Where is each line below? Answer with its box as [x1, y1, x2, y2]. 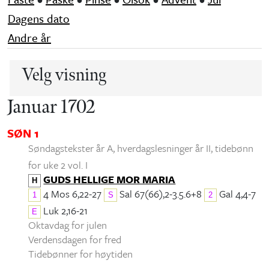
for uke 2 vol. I [28, 157, 88, 172]
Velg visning [22, 64, 106, 86]
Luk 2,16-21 [41, 202, 88, 218]
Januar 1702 [7, 95, 95, 119]
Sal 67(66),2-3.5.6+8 [116, 186, 204, 201]
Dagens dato [8, 10, 70, 26]
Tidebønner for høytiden [28, 246, 133, 261]
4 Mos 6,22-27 [41, 186, 104, 201]
